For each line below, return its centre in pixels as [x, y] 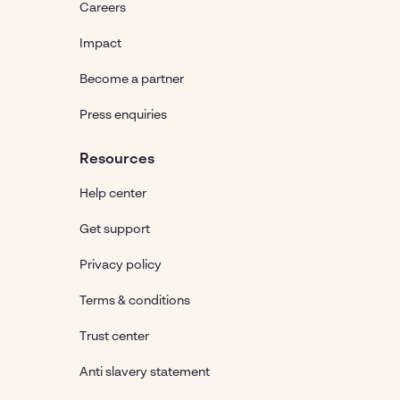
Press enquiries [123, 115]
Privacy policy [121, 265]
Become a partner [132, 79]
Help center [113, 193]
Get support [115, 229]
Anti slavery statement [145, 372]
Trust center [114, 336]
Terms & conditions [135, 300]
